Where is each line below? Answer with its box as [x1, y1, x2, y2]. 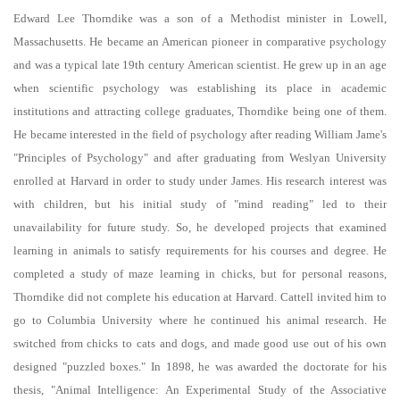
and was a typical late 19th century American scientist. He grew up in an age [13, 58, 387, 72]
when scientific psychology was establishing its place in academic [13, 81, 387, 96]
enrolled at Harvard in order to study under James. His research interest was [13, 174, 387, 188]
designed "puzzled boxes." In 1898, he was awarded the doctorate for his [13, 360, 387, 374]
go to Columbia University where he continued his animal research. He [13, 313, 387, 328]
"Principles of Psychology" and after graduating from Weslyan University [13, 151, 387, 165]
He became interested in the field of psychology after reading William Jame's [13, 128, 387, 142]
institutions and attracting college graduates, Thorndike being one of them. [13, 104, 387, 119]
